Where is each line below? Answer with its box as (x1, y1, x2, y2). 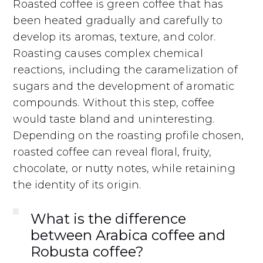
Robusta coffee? (31, 243, 144, 261)
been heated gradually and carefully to (13, 14, 223, 28)
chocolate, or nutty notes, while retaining (13, 162, 235, 176)
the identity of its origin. (13, 178, 141, 192)
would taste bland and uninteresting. (13, 113, 215, 126)
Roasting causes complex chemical (13, 47, 203, 60)
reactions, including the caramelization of (13, 63, 238, 77)
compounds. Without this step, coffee (13, 96, 215, 110)
